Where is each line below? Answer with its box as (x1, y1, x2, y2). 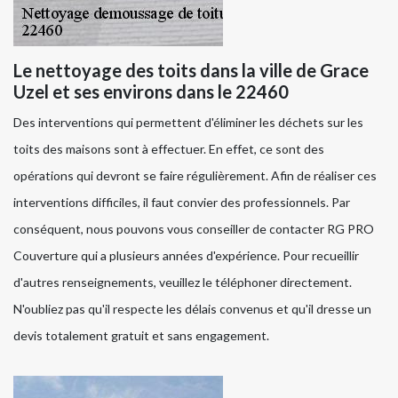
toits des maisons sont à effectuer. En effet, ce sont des (13, 141, 324, 157)
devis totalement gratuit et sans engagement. (13, 328, 269, 344)
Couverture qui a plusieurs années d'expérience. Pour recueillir (13, 248, 359, 264)
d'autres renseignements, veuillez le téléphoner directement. (13, 275, 352, 291)
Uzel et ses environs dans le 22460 (13, 81, 289, 103)
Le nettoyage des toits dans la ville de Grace (13, 60, 369, 82)
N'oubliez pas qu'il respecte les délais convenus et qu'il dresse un (13, 301, 371, 317)
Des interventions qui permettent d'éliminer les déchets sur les (13, 115, 363, 131)
